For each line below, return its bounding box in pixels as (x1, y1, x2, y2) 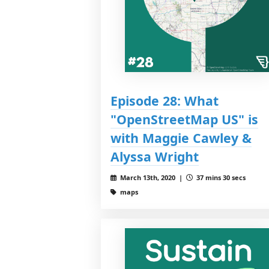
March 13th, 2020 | (118, 172, 186, 182)
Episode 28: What (110, 91, 219, 109)
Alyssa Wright (110, 147, 199, 165)
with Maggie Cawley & (110, 128, 252, 147)
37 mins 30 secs (194, 172, 246, 182)
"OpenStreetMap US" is (110, 110, 258, 128)
